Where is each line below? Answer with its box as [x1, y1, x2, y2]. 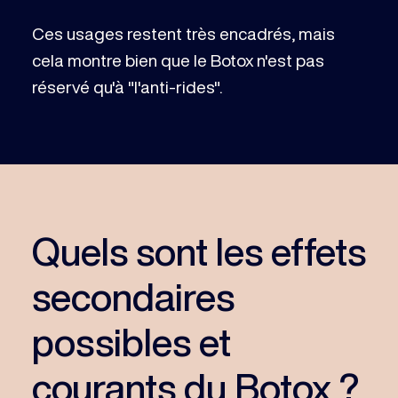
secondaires [31, 276, 235, 315]
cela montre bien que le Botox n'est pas [31, 52, 324, 69]
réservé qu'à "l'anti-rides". [31, 78, 222, 96]
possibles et [31, 322, 231, 361]
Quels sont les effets [31, 231, 366, 270]
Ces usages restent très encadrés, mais [31, 25, 335, 43]
